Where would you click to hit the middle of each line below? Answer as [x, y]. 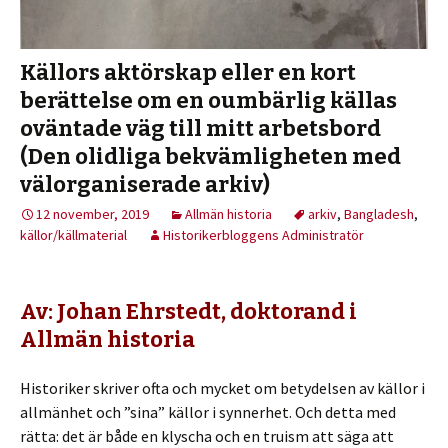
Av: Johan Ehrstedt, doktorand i [188, 312]
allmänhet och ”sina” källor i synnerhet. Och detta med [208, 412]
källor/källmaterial [73, 235]
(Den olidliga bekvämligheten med [210, 157]
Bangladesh [379, 214]
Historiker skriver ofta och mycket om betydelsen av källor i [222, 388]
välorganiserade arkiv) [145, 185]
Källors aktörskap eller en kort [188, 73]
